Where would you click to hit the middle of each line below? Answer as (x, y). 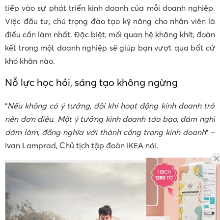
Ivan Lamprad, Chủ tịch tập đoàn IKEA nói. (82, 146)
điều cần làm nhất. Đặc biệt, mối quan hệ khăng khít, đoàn (110, 35)
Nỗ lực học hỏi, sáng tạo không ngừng (91, 82)
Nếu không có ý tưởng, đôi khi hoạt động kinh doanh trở (111, 106)
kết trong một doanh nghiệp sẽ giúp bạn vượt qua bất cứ (110, 48)
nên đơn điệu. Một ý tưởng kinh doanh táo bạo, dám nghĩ (110, 119)
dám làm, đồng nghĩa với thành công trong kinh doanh (105, 132)
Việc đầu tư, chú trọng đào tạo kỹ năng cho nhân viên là (110, 21)
